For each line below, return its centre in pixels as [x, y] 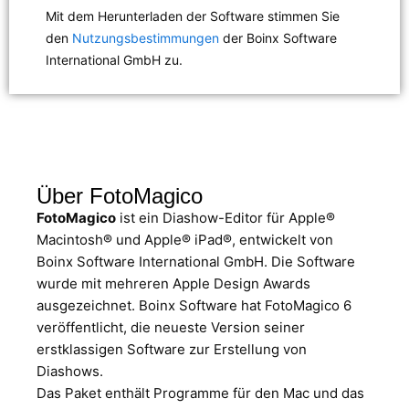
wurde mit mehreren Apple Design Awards [173, 283]
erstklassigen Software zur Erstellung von [172, 349]
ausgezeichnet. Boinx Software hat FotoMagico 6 [194, 305]
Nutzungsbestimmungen [146, 38]
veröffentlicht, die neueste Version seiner [171, 327]
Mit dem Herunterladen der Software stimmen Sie [193, 16]
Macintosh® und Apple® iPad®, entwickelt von [185, 239]
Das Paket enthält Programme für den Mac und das [200, 393]
